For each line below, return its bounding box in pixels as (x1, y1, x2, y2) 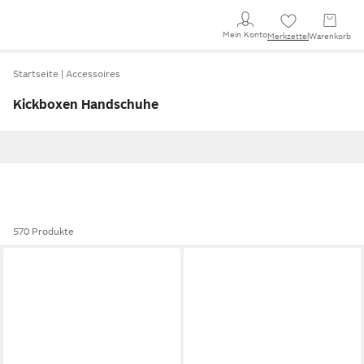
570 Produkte (13, 226, 74, 237)
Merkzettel (267, 32, 309, 41)
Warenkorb (309, 32, 351, 41)
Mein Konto (223, 29, 267, 39)
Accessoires (66, 68, 120, 80)
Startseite (13, 68, 58, 80)
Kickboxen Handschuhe (13, 97, 158, 112)
